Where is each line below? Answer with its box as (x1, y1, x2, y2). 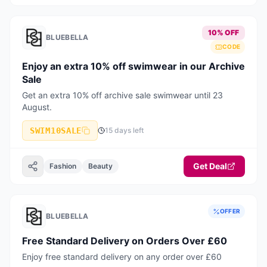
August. (22, 102, 52, 112)
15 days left (105, 126, 144, 135)
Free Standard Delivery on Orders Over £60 (22, 235, 227, 247)
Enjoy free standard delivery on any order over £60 (22, 252, 222, 262)
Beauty (88, 162, 113, 170)
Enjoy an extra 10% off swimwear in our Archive (22, 60, 245, 72)
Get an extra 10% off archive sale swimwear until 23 (22, 90, 223, 100)
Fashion (49, 162, 76, 170)
